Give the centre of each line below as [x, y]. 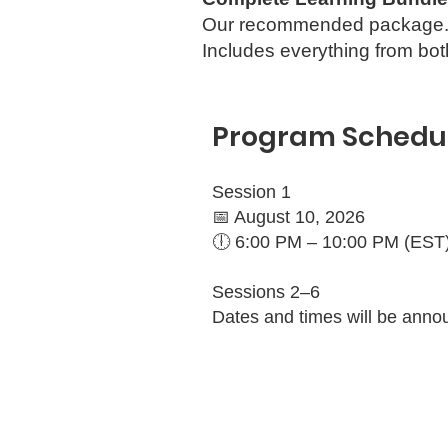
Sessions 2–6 [266, 292]
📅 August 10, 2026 [288, 217]
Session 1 [251, 192]
